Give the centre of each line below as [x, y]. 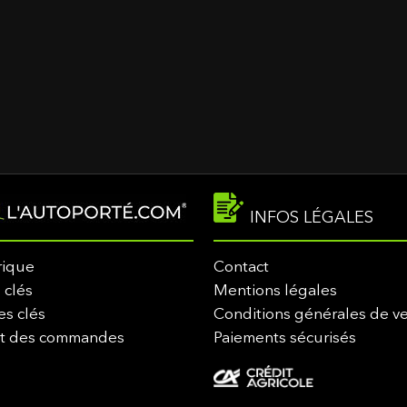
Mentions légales [275, 291]
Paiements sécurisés [285, 338]
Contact [241, 268]
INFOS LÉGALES [309, 218]
